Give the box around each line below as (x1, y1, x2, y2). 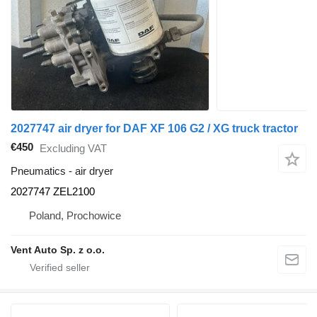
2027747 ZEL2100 (11, 185, 95, 198)
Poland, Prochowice (29, 209, 121, 222)
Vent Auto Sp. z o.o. (11, 244, 105, 256)
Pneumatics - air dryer (11, 165, 113, 178)
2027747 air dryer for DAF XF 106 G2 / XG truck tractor (11, 122, 298, 134)
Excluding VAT (40, 142, 107, 154)
